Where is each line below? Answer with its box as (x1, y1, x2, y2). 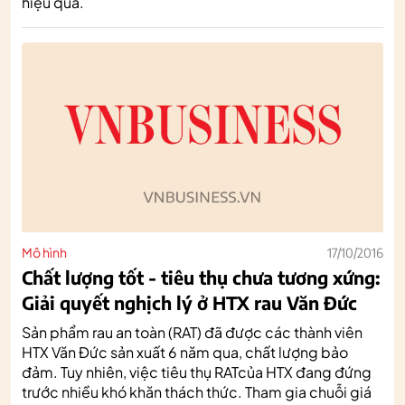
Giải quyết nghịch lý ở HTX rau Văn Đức (22, 290, 357, 314)
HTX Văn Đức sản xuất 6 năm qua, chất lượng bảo (22, 342, 348, 362)
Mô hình (22, 243, 67, 260)
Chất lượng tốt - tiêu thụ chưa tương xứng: (22, 265, 381, 288)
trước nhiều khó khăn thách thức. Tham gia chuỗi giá (22, 381, 372, 401)
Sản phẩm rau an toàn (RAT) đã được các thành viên (22, 322, 363, 342)
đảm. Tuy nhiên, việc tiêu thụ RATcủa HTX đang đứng (22, 362, 372, 381)
